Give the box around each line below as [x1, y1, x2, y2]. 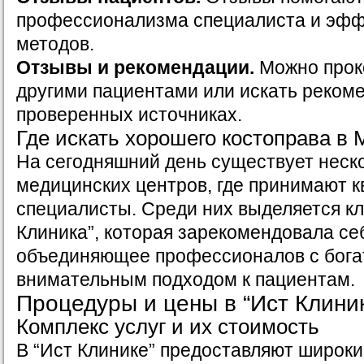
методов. [16, 33, 94, 55]
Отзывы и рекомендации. [16, 57, 254, 79]
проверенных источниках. [16, 104, 242, 126]
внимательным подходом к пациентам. [16, 269, 355, 291]
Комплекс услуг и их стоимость [16, 314, 319, 340]
